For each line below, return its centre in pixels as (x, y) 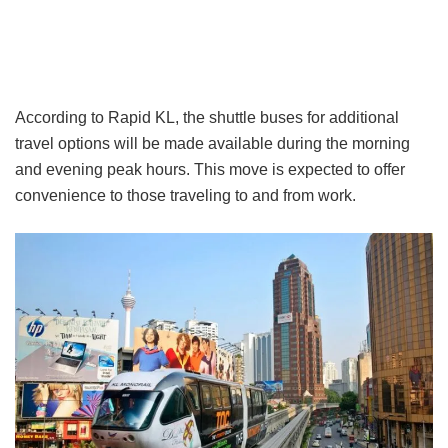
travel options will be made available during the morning (212, 143)
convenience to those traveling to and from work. (185, 195)
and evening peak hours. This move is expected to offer (210, 169)
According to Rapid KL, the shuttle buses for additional (207, 117)
